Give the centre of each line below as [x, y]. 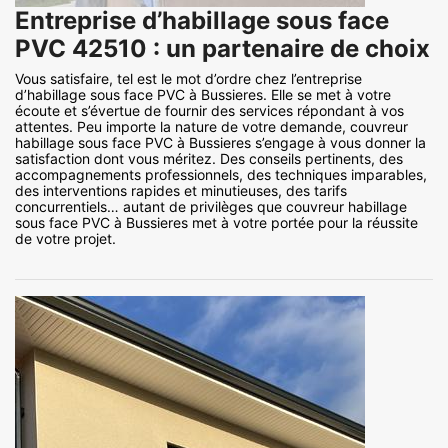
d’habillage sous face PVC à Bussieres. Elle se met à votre [203, 95]
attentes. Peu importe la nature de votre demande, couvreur [211, 127]
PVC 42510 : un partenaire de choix [222, 49]
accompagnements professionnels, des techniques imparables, [221, 175]
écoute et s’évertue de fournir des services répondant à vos [209, 111]
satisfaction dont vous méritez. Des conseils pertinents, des [209, 159]
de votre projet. [65, 239]
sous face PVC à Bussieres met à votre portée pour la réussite [216, 223]
